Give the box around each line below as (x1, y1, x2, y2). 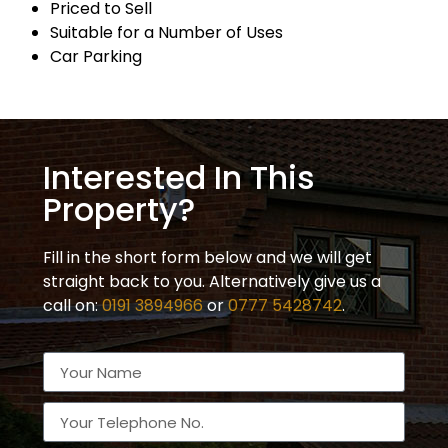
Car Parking (50, 45, 142, 69)
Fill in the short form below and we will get (43, 246, 372, 270)
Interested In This (43, 155, 315, 201)
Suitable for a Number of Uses (50, 21, 283, 45)
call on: (43, 294, 102, 318)
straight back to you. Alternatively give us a (43, 270, 381, 294)
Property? (43, 187, 195, 233)
